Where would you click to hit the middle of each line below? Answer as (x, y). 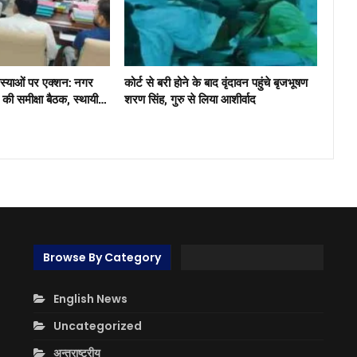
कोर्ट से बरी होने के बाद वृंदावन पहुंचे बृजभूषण (216, 82)
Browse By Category (102, 258)
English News (90, 298)
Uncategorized (98, 326)
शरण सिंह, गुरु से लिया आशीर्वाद (190, 98)
